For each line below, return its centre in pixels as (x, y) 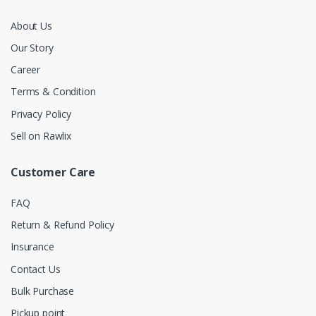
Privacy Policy (41, 114)
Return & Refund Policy (62, 225)
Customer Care (53, 172)
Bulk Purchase (43, 291)
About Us (31, 25)
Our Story (32, 47)
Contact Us (36, 269)
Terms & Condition (53, 92)
